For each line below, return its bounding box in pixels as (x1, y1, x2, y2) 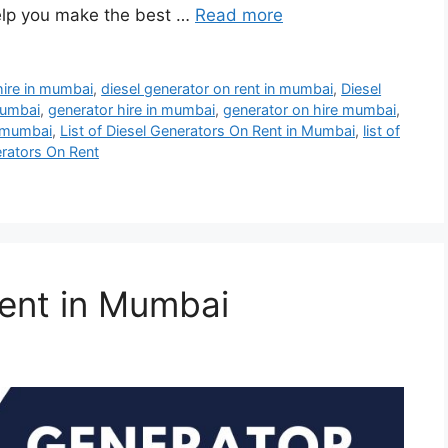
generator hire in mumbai (48, 101, 215, 118)
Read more (195, 5, 283, 26)
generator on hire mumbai (223, 101, 396, 118)
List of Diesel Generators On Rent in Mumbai (60, 122, 355, 139)
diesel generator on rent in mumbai (101, 80, 334, 97)
